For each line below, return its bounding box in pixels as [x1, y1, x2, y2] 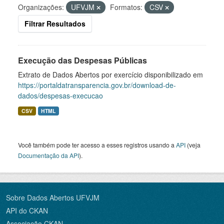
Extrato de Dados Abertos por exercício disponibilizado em [18, 69, 203, 79]
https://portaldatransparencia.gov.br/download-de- [18, 80, 176, 90]
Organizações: [18, 2, 64, 12]
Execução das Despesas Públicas [18, 54, 147, 66]
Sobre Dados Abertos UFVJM [6, 192, 99, 202]
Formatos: [110, 2, 142, 12]
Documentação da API [18, 151, 79, 159]
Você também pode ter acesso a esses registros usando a [18, 140, 176, 149]
